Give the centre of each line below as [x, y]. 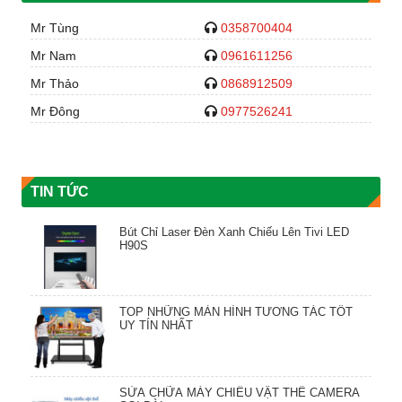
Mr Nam [53, 56]
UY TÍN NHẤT [156, 326]
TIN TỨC [60, 192]
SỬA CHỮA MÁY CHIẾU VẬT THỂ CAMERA [239, 392]
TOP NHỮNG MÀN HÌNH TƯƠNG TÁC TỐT [236, 312]
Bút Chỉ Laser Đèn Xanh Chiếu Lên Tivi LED [234, 232]
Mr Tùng [55, 28]
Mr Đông [55, 111]
